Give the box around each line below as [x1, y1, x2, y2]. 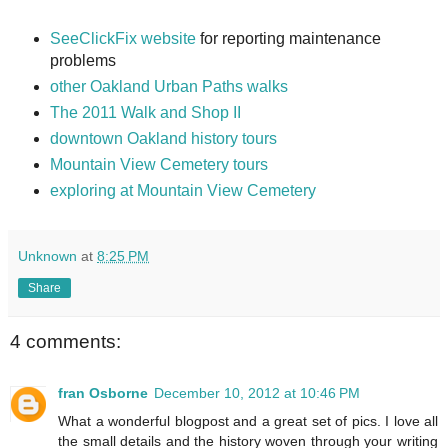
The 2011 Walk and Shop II [49, 104, 241, 122]
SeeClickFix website [49, 30, 196, 48]
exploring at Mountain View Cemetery [49, 182, 316, 200]
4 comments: [10, 330, 121, 352]
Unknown [18, 247, 77, 264]
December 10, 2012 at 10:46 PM [154, 385, 360, 402]
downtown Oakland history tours [49, 130, 277, 148]
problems [49, 52, 116, 70]
